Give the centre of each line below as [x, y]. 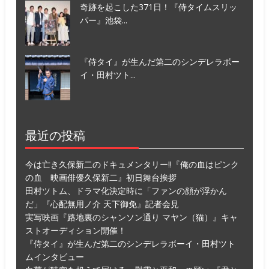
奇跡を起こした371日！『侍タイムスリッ [159, 7]
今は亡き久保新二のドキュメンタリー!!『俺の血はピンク [132, 164]
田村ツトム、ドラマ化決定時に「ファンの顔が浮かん [126, 190]
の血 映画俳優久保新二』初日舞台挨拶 [101, 177]
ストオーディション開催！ [76, 230]
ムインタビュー [55, 256]
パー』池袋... [104, 20]
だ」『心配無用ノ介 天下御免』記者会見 [102, 204]
